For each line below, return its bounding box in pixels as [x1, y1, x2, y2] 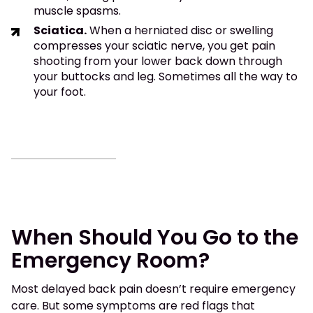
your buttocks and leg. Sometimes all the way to [34, 68, 298, 85]
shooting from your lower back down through [34, 53, 282, 70]
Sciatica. [34, 22, 87, 39]
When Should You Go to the [11, 223, 298, 253]
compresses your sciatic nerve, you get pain [34, 38, 275, 54]
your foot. [34, 84, 86, 101]
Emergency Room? [11, 246, 210, 276]
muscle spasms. [34, 3, 121, 20]
